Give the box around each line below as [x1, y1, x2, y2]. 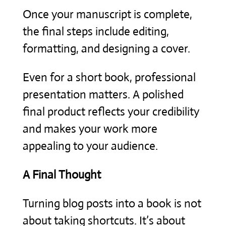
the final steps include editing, [22, 24, 169, 39]
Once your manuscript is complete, [22, 7, 192, 22]
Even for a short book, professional [22, 70, 196, 85]
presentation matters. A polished [22, 87, 184, 102]
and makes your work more [22, 121, 157, 136]
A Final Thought [22, 167, 101, 182]
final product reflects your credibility [22, 104, 199, 119]
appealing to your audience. [22, 138, 158, 153]
